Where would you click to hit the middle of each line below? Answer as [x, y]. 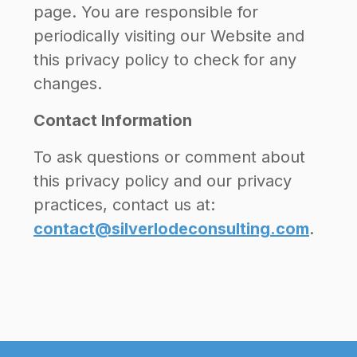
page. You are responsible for [146, 12]
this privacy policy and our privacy [163, 181]
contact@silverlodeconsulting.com [171, 229]
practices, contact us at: [124, 205]
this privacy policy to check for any [165, 60]
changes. [68, 84]
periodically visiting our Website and [169, 36]
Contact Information [113, 120]
